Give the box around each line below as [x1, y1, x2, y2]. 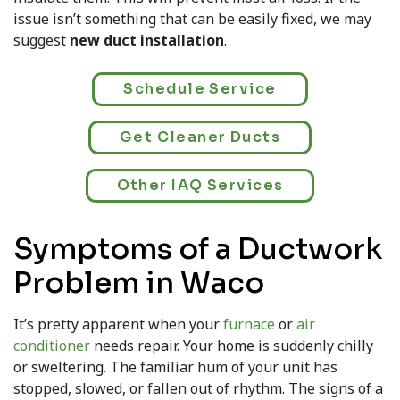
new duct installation [70, 30, 224, 51]
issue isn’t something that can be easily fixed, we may [13, 9, 371, 29]
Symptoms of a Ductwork [13, 231, 382, 268]
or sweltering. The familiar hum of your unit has [13, 357, 337, 378]
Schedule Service [123, 79, 277, 99]
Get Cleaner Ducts [119, 128, 281, 147]
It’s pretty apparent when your [13, 314, 223, 335]
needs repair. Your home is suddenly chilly [90, 336, 373, 356]
